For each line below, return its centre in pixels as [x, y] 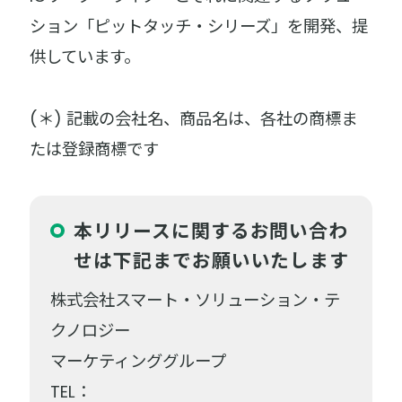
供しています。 [85, 57]
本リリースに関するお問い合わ [211, 231]
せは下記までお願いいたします [212, 260]
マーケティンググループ [139, 362]
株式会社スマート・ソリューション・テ [196, 301]
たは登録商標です [95, 149]
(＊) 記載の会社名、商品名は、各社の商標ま [194, 118]
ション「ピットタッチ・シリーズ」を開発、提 [199, 27]
